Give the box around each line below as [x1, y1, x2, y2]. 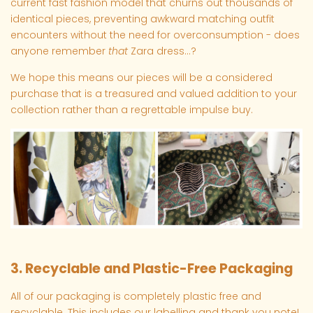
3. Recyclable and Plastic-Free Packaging [10, 259, 293, 278]
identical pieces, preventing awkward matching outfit [10, 12, 275, 27]
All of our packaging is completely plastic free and [10, 289, 261, 303]
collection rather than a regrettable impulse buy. [10, 103, 256, 117]
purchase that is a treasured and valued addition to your [10, 87, 297, 101]
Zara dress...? [128, 44, 199, 59]
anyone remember [10, 44, 108, 59]
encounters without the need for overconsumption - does [10, 28, 300, 43]
